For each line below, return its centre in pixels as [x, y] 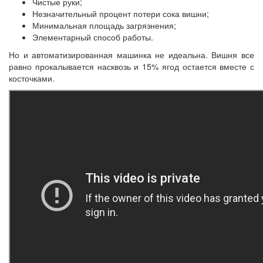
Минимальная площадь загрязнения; [104, 25]
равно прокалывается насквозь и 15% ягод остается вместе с [131, 66]
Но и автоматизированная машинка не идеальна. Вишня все [131, 54]
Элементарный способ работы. [93, 37]
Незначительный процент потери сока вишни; [121, 13]
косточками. [32, 78]
